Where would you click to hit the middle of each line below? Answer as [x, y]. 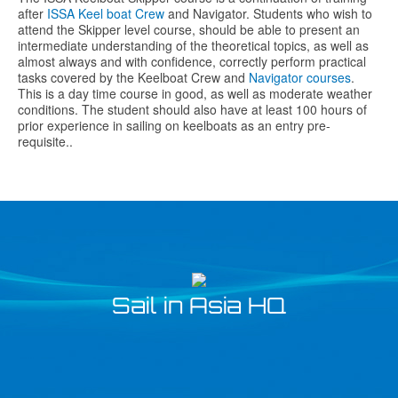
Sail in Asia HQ [199, 308]
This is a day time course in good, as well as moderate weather [195, 93]
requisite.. [45, 141]
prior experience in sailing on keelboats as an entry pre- [174, 125]
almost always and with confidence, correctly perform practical [192, 61]
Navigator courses [300, 77]
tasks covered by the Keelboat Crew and [133, 77]
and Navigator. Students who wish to [268, 13]
